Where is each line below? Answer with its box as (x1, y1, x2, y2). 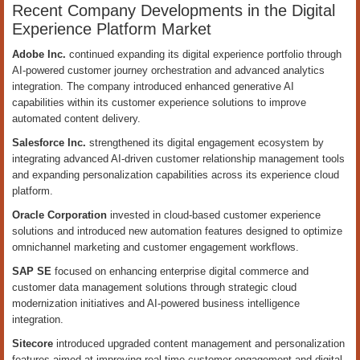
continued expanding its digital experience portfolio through (66, 48, 342, 60)
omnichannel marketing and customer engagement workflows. (12, 241, 299, 253)
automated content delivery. (12, 112, 141, 125)
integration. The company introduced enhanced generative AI (12, 80, 294, 92)
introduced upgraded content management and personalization (53, 337, 345, 350)
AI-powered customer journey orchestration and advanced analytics (12, 64, 325, 76)
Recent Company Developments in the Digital (12, 2, 335, 19)
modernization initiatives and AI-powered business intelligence (12, 297, 300, 309)
